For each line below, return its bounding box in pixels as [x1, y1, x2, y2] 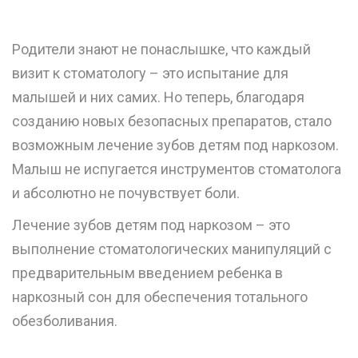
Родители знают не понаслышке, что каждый [12, 41, 311, 58]
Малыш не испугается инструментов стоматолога [12, 161, 341, 178]
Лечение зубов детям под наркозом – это [12, 217, 290, 234]
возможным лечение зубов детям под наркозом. [12, 137, 339, 154]
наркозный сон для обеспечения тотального [12, 288, 308, 306]
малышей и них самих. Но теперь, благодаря [12, 89, 304, 106]
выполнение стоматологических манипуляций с [12, 241, 332, 258]
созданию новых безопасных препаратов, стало [12, 113, 332, 130]
